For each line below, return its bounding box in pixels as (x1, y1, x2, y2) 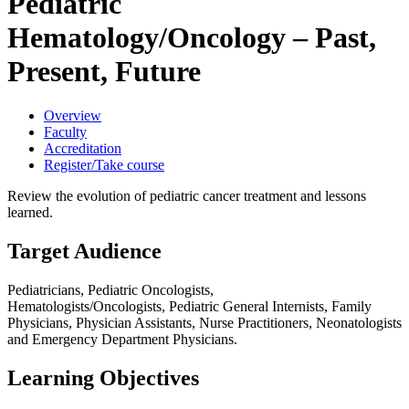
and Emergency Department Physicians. (7, 331, 237, 348)
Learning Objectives (7, 366, 199, 391)
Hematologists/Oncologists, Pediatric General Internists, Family (7, 299, 372, 315)
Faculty (44, 124, 87, 141)
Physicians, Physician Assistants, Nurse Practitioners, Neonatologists (7, 315, 402, 331)
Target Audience (7, 239, 162, 264)
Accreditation (44, 141, 121, 157)
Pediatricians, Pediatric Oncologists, (7, 282, 214, 299)
